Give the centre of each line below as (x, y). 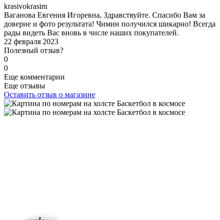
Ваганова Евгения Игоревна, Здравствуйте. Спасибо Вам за (105, 15)
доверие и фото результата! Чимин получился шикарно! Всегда (110, 24)
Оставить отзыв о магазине (50, 94)
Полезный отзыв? (34, 50)
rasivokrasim (27, 6)
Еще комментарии (34, 77)
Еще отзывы (25, 85)
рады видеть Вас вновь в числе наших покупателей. (91, 32)
